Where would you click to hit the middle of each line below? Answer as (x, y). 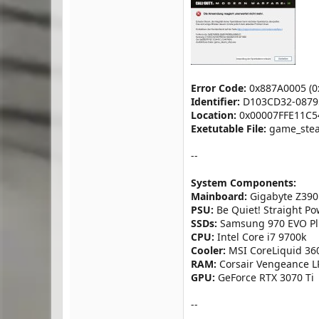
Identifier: (215, 101)
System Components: (244, 183)
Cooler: (208, 250)
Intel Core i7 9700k (260, 237)
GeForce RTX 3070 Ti (265, 277)
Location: (214, 115)
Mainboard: (219, 196)
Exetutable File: (229, 129)
